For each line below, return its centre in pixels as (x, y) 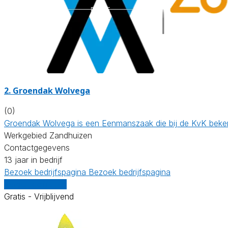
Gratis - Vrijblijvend (39, 196)
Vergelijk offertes (35, 184)
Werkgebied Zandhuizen (48, 135)
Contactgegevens (37, 147)
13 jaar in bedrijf (33, 160)
